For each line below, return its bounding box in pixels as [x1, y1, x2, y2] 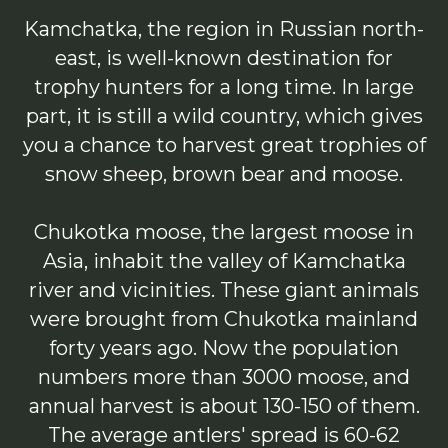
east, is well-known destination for [55, 45, 393, 70]
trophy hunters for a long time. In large [34, 74, 414, 99]
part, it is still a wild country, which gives [25, 103, 423, 128]
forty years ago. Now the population [49, 335, 399, 360]
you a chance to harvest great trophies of [22, 132, 426, 157]
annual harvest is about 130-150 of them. [28, 393, 420, 418]
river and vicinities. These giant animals [29, 277, 419, 302]
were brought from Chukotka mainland [30, 306, 418, 331]
